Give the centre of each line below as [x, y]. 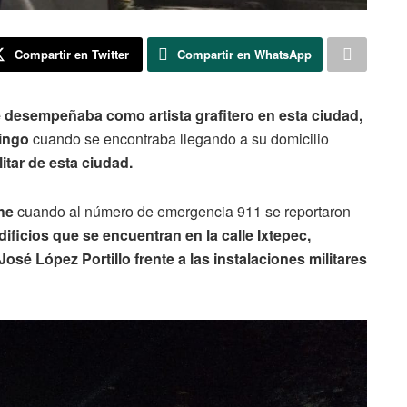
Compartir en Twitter [71, 54]
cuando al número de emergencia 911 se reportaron [182, 211]
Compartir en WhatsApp [244, 54]
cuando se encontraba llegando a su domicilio [179, 138]
